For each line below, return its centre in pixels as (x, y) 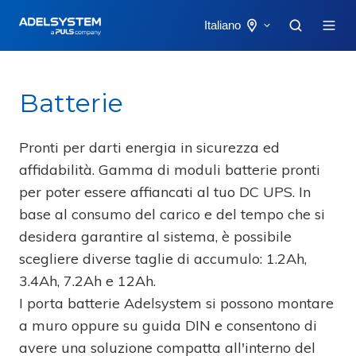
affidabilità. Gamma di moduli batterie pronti (170, 170)
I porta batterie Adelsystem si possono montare (176, 303)
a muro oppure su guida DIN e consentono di (168, 325)
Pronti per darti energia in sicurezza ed (149, 147)
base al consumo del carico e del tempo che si (172, 214)
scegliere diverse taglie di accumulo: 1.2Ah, (163, 259)
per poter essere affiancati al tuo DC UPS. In (165, 192)
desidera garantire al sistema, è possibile (155, 236)
